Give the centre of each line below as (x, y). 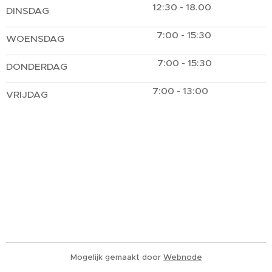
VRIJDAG (27, 94)
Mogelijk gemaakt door (117, 257)
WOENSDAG (35, 39)
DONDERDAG (37, 66)
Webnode (182, 257)
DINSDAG (28, 11)
